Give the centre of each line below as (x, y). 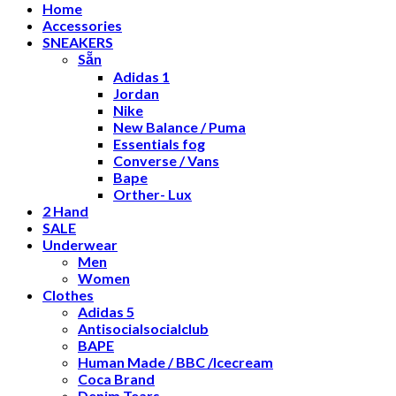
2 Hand (65, 211)
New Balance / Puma (179, 127)
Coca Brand (116, 379)
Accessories (82, 25)
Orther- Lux (152, 194)
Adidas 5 (106, 312)
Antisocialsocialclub (143, 328)
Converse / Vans (166, 160)
